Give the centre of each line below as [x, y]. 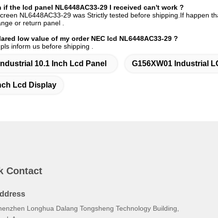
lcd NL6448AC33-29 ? [142, 38]
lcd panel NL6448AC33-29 [65, 7]
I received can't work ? [147, 7]
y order [77, 38]
